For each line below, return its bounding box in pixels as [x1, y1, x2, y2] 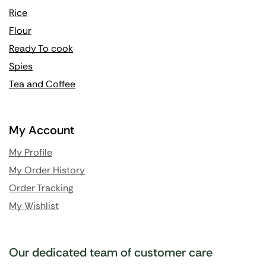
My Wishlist [9, 199, 59, 213]
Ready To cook [9, 42, 73, 55]
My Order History [9, 164, 85, 177]
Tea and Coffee [9, 78, 75, 91]
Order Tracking [9, 182, 73, 195]
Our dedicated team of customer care [9, 245, 213, 261]
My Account [9, 122, 74, 138]
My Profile [9, 146, 52, 159]
